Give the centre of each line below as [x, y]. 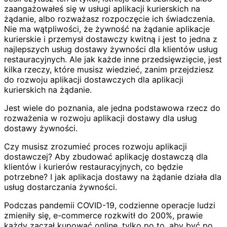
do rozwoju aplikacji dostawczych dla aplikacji [94, 79]
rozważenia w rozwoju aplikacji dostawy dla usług [101, 118]
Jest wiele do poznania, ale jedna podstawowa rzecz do [112, 108]
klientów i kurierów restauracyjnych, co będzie [93, 166]
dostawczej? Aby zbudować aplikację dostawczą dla [106, 156]
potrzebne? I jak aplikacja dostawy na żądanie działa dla [113, 177]
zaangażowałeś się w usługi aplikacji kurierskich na [102, 8]
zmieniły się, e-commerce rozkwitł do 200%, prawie [103, 215]
